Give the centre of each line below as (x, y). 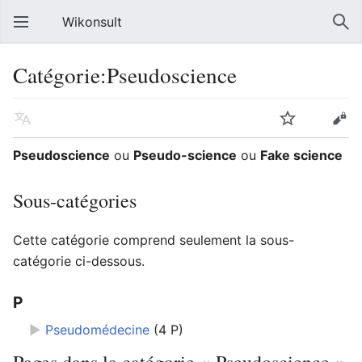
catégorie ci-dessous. (79, 261)
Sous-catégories (75, 200)
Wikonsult (92, 22)
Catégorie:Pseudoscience (125, 75)
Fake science (301, 155)
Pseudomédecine (97, 330)
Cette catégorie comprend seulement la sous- (154, 240)
